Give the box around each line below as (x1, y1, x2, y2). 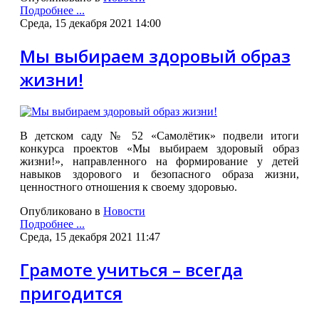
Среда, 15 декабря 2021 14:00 (20, 17, 161, 30)
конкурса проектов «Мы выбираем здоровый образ (20, 142, 299, 155)
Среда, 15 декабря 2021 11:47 (20, 231, 160, 244)
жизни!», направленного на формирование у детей (20, 155, 299, 168)
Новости (103, 205, 145, 218)
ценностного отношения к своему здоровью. (20, 181, 237, 194)
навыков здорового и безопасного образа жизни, (20, 168, 299, 181)
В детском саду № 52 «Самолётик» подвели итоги (20, 130, 299, 142)
